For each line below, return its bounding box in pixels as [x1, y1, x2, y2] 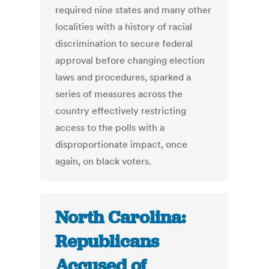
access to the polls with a [55, 121, 165, 134]
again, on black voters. [55, 155, 152, 168]
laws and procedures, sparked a [55, 71, 192, 83]
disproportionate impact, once [55, 138, 188, 151]
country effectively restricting [55, 104, 187, 117]
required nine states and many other [55, 4, 212, 16]
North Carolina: [55, 206, 186, 229]
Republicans [55, 230, 160, 253]
